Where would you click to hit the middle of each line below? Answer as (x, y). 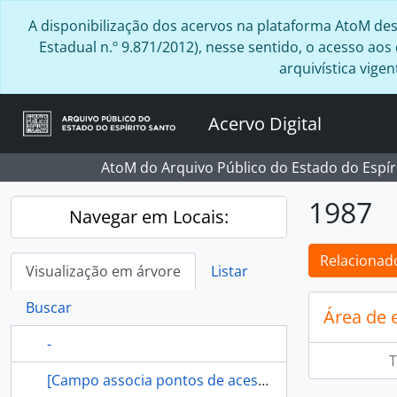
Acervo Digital (265, 123)
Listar (230, 271)
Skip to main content (68, 13)
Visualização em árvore (103, 271)
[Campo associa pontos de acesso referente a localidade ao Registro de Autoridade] (263, 380)
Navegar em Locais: (149, 217)
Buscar (49, 307)
